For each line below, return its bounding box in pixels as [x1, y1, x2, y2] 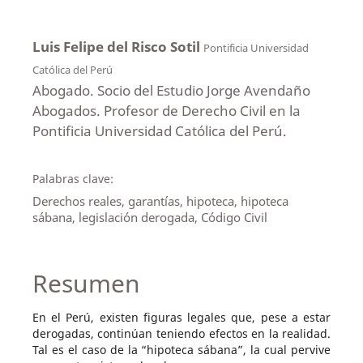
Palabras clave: [32, 170, 113, 186]
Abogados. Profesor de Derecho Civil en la [32, 100, 301, 120]
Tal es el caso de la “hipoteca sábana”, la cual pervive [32, 342, 331, 357]
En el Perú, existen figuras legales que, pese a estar [32, 310, 331, 325]
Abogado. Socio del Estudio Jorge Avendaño [32, 80, 310, 100]
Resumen [32, 267, 140, 300]
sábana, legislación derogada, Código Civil [32, 208, 267, 225]
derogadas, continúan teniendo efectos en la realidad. [32, 326, 331, 341]
